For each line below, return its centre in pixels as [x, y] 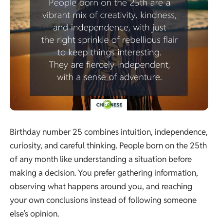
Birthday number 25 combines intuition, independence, [109, 132]
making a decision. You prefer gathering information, [104, 173]
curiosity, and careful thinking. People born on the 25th [108, 145]
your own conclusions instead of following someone [103, 200]
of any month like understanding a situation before [101, 159]
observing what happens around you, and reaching [101, 186]
